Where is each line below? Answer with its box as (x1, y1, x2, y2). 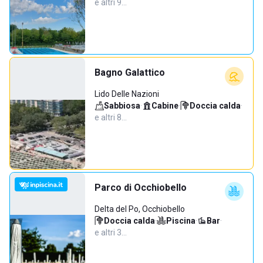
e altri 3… (95, 228, 127, 237)
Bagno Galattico (95, 67, 165, 78)
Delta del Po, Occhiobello (95, 204, 185, 214)
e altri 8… (95, 113, 127, 122)
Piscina (166, 216, 195, 225)
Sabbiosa (104, 101, 140, 110)
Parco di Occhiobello (95, 182, 187, 193)
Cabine (151, 101, 178, 110)
